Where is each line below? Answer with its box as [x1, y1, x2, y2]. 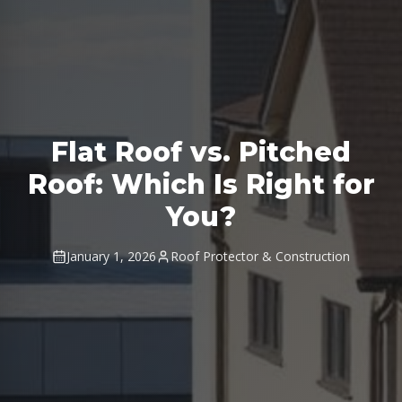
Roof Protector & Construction [170, 248, 350, 266]
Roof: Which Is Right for [27, 168, 375, 202]
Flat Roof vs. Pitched [51, 135, 351, 170]
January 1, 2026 [66, 248, 156, 266]
